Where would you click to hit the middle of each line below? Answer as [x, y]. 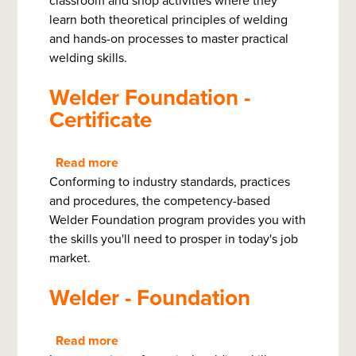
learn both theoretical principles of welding [168, 20]
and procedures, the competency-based [160, 201]
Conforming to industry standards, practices [170, 182]
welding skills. [88, 58]
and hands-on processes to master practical [169, 39]
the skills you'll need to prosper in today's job [174, 239]
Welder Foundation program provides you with [178, 220]
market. [70, 258]
